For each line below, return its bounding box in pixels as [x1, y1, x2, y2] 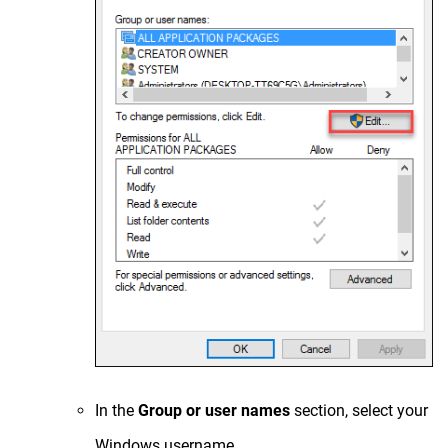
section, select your [290, 400, 428, 420]
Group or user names [138, 400, 290, 420]
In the [95, 400, 138, 420]
